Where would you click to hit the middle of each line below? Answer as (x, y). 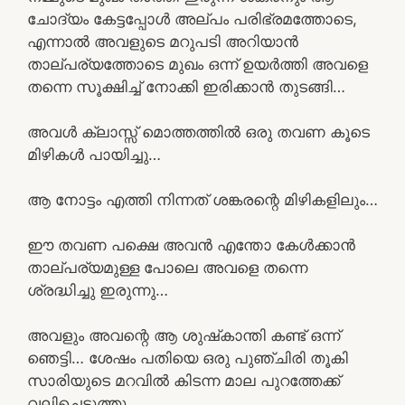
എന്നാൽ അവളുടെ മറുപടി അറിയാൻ (163, 41)
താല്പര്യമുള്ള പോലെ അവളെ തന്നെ (167, 267)
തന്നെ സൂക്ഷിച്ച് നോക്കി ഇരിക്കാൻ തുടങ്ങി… (186, 86)
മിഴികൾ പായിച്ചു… (94, 154)
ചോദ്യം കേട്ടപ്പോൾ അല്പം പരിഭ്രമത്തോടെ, (192, 19)
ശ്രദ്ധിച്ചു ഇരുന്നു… (98, 290)
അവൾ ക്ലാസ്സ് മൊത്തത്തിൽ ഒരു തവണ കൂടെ (198, 132)
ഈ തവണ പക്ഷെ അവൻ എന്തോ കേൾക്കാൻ (191, 245)
